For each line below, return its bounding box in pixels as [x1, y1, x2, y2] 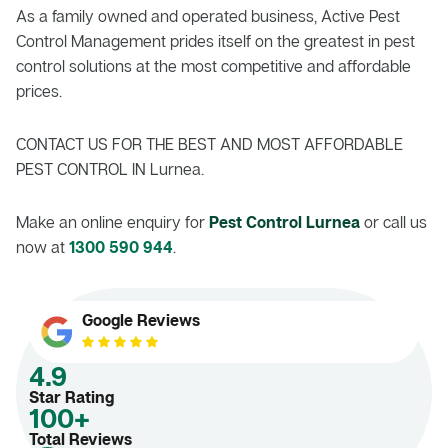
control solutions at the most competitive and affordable [16, 55, 411, 76]
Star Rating [29, 386, 114, 407]
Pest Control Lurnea [209, 211, 360, 232]
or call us [360, 211, 427, 232]
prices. [16, 80, 62, 101]
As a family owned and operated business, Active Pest [16, 5, 400, 26]
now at [16, 236, 69, 257]
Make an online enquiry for [16, 211, 209, 232]
